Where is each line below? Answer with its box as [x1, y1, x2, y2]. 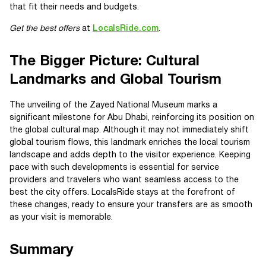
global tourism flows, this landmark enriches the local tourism [9, 139, 250, 147]
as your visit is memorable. [9, 214, 113, 221]
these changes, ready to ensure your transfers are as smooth [9, 201, 252, 209]
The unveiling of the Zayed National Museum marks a [9, 102, 217, 109]
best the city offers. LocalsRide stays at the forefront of [9, 189, 235, 197]
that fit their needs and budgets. [9, 4, 139, 11]
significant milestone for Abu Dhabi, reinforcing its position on [9, 114, 254, 122]
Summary [9, 244, 74, 257]
